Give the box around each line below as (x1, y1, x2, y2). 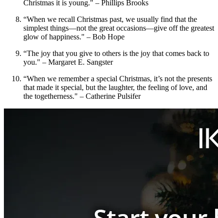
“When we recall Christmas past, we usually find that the (23, 15, 197, 24)
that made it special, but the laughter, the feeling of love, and (23, 83, 207, 92)
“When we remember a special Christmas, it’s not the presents (23, 74, 212, 83)
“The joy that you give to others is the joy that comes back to (23, 49, 209, 58)
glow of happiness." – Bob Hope (23, 33, 125, 41)
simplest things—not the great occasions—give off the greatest (23, 24, 214, 33)
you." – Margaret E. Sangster (23, 58, 113, 67)
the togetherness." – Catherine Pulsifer (23, 92, 141, 101)
